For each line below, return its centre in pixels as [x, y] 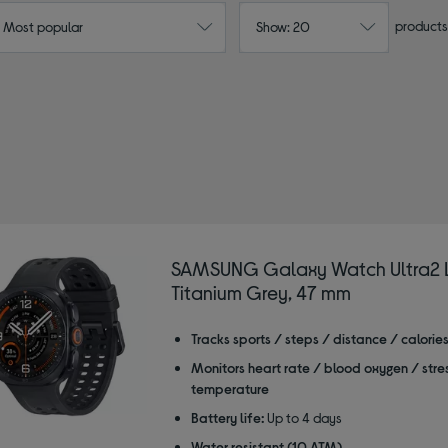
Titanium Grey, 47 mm [260, 291]
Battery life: [227, 417]
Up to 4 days [304, 417]
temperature [229, 388]
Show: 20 [282, 26]
